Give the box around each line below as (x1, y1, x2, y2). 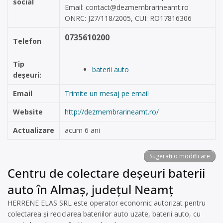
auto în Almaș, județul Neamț (7, 181, 173, 198)
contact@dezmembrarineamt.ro (86, 2, 189, 12)
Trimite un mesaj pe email (65, 89, 149, 98)
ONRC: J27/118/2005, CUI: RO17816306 (65, 13, 192, 23)
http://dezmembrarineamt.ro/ (65, 107, 159, 116)
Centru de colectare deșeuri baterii (7, 165, 205, 181)
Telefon (13, 36, 41, 46)
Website (13, 107, 43, 116)
